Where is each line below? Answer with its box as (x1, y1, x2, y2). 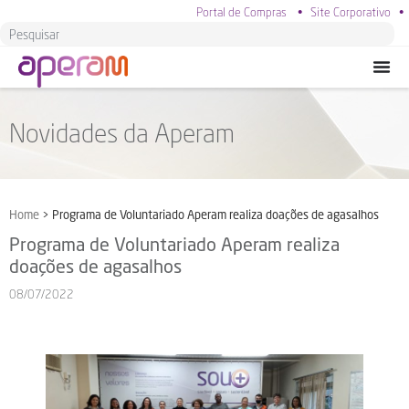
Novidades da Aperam (9, 117, 235, 148)
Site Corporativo (310, 5, 391, 19)
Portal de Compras (196, 5, 287, 19)
